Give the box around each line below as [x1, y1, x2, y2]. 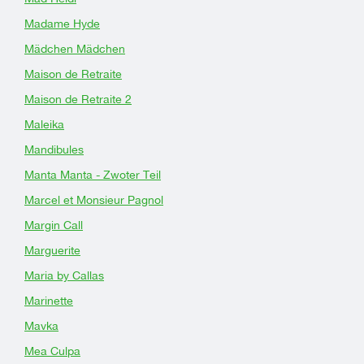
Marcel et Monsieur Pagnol [24, 193, 163, 206]
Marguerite [24, 244, 80, 257]
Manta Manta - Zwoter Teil [24, 168, 161, 181]
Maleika [24, 118, 64, 131]
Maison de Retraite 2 [24, 93, 132, 106]
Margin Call [24, 219, 83, 232]
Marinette [24, 294, 73, 307]
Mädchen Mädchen [24, 42, 125, 55]
